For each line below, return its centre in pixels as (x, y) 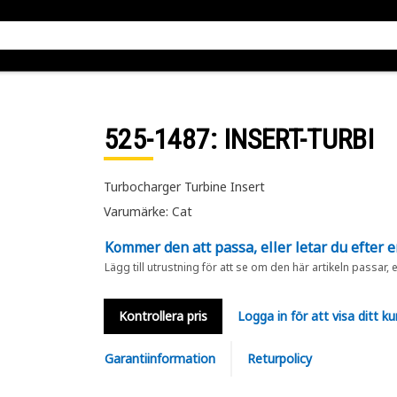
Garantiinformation (160, 358)
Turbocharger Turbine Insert (184, 187)
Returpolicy (279, 358)
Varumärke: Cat (148, 211)
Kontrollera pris (163, 316)
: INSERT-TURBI (292, 139)
